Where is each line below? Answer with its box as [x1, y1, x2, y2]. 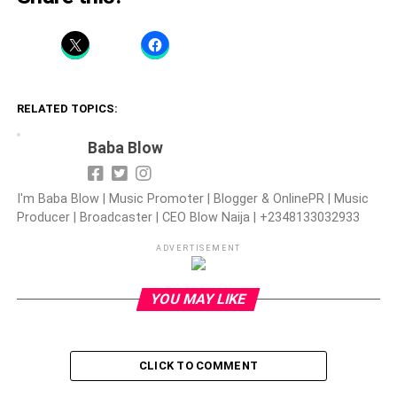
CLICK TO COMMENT [138, 358, 259, 372]
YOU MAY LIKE [149, 290, 249, 307]
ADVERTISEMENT [155, 243, 242, 253]
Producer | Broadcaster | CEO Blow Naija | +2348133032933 [16, 209, 360, 225]
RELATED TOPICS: [16, 101, 118, 115]
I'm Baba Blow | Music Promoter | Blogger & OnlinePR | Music [16, 191, 369, 206]
